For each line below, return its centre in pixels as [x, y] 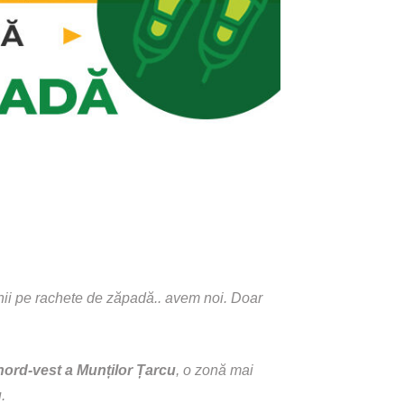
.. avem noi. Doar [208, 298]
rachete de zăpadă [95, 298]
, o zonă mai [215, 370]
